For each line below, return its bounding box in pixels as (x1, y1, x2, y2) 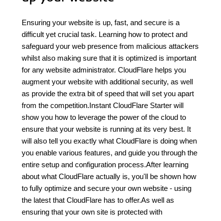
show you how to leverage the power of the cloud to (22, 113, 186, 121)
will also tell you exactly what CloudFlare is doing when (22, 137, 197, 145)
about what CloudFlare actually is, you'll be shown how (22, 172, 196, 181)
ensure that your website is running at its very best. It (22, 125, 191, 133)
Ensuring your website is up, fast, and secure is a (22, 18, 180, 27)
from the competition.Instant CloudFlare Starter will (22, 101, 184, 110)
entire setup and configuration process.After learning (22, 160, 188, 169)
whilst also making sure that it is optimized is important (22, 54, 196, 62)
